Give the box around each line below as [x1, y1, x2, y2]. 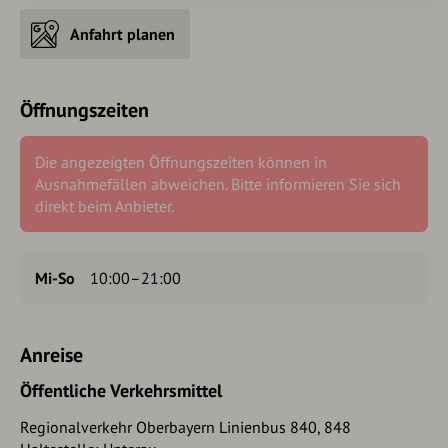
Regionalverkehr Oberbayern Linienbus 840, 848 [20, 416, 351, 437]
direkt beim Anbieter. [35, 195, 174, 216]
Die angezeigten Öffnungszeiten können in [35, 151, 327, 172]
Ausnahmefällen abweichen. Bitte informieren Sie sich [35, 173, 401, 194]
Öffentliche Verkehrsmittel [20, 378, 222, 402]
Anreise [20, 341, 83, 368]
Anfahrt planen [70, 23, 175, 44]
